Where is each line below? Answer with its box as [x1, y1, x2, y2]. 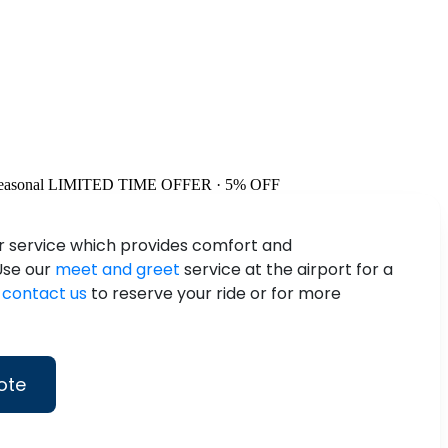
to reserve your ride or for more [87, 282, 341, 306]
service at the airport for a [180, 258, 393, 282]
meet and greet [55, 258, 180, 282]
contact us [2, 282, 87, 306]
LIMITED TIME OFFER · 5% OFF [48, 176, 280, 194]
